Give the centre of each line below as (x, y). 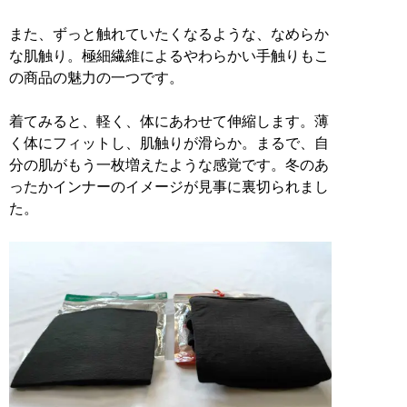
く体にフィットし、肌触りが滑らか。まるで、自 (169, 144)
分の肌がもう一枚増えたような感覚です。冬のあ (169, 165)
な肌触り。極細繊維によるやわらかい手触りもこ (169, 56)
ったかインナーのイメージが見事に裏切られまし (169, 187)
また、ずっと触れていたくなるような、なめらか (169, 35)
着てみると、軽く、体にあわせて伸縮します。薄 (169, 122)
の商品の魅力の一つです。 (96, 78)
